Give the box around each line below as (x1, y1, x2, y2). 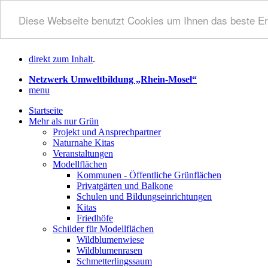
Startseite (29, 105, 63, 115)
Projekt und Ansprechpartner (53, 127, 161, 137)
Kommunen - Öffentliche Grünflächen (77, 170, 221, 180)
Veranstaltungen (53, 148, 113, 159)
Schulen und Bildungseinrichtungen (77, 191, 212, 202)
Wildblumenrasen (77, 245, 142, 255)
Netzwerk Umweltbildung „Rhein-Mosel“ (29, 74, 197, 84)
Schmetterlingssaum (77, 256, 152, 266)
